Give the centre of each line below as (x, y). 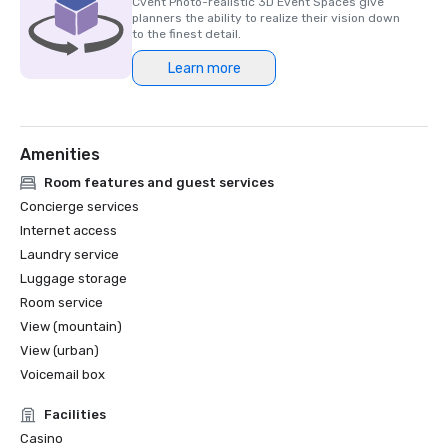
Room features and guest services (159, 182)
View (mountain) (71, 326)
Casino (41, 438)
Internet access (68, 230)
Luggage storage (73, 278)
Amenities (60, 154)
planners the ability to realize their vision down (266, 18)
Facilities (75, 414)
